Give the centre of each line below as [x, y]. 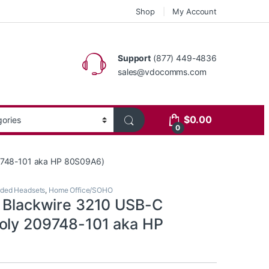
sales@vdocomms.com [162, 71]
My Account [195, 11]
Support [134, 58]
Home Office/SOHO [81, 190]
